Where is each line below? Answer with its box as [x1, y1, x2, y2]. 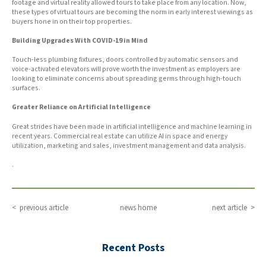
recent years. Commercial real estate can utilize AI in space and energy [11, 131, 227, 141]
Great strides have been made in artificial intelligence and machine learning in [11, 122, 252, 131]
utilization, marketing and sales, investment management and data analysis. [11, 141, 247, 150]
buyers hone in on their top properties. [11, 17, 133, 26]
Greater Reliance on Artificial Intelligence [11, 103, 151, 112]
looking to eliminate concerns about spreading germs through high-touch [11, 74, 241, 84]
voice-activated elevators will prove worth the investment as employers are [11, 65, 240, 74]
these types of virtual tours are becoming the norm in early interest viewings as [11, 7, 253, 17]
